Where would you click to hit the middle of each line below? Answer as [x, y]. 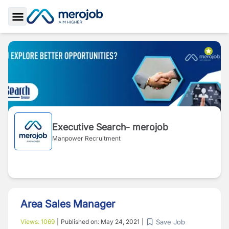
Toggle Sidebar [46, 28]
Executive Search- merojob [110, 127]
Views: [31, 222]
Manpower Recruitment [86, 138]
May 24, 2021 [120, 222]
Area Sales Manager [68, 204]
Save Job [170, 222]
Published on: [81, 222]
